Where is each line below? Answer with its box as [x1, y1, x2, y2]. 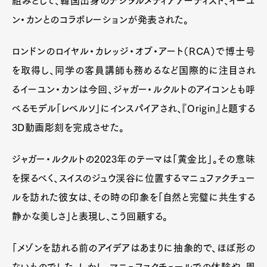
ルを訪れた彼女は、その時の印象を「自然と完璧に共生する [12, 193, 255, 203]
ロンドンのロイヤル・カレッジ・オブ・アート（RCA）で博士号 [12, 46, 255, 57]
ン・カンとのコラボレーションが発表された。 [12, 15, 189, 25]
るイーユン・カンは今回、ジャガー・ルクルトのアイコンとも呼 [12, 85, 255, 95]
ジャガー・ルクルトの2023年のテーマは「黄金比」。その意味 [12, 154, 255, 164]
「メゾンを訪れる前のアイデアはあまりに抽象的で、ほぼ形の [12, 243, 255, 253]
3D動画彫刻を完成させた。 [12, 123, 125, 133]
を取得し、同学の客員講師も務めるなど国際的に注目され [12, 66, 255, 76]
